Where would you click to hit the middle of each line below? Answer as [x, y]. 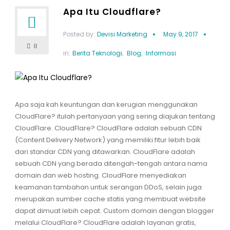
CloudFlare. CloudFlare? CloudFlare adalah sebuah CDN [108, 128]
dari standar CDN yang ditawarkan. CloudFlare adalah [105, 152]
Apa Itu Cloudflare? [112, 12]
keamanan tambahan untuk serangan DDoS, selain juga [108, 187]
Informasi [161, 53]
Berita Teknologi [97, 53]
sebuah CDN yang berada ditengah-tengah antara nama [111, 164]
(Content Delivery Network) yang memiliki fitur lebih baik [108, 140]
